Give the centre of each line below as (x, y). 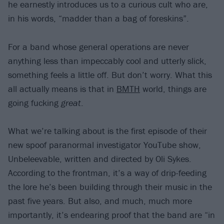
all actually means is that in (62, 88)
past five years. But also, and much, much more (100, 201)
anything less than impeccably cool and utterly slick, (107, 60)
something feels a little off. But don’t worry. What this (110, 74)
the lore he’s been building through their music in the (110, 187)
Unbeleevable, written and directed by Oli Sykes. (100, 159)
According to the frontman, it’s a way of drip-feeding (107, 173)
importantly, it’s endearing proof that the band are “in (111, 215)
